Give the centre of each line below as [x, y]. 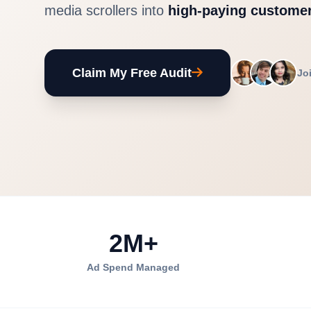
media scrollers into [106, 11]
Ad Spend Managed [133, 268]
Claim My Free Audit [132, 73]
